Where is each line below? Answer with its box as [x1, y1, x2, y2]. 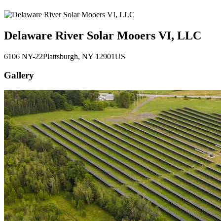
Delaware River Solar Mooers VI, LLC [4, 29, 201, 42]
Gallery [4, 70, 34, 81]
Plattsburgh [43, 52, 78, 61]
